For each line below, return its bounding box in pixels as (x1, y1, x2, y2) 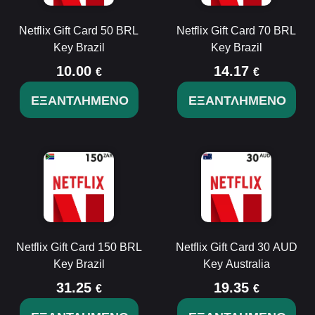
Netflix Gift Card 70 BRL (176, 25, 296, 37)
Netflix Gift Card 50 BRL (19, 25, 139, 37)
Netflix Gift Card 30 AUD (175, 241, 297, 253)
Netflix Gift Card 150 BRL (15, 241, 142, 253)
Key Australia (202, 258, 270, 270)
